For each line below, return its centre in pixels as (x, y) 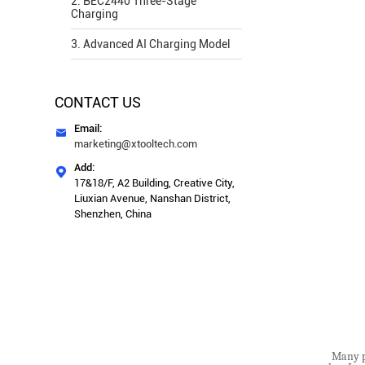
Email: (88, 128)
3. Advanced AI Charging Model (151, 44)
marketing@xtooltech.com (136, 144)
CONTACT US (98, 102)
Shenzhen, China (113, 214)
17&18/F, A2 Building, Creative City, (155, 183)
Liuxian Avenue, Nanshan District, (153, 198)
